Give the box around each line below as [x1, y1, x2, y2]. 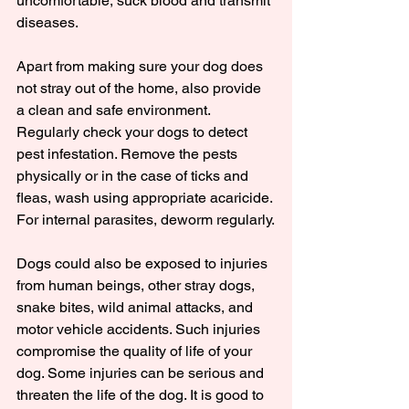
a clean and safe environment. [16, 101, 214, 120]
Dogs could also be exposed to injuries [16, 255, 271, 273]
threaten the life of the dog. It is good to [16, 386, 267, 404]
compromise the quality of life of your [16, 342, 256, 361]
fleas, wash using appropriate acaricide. [16, 189, 276, 207]
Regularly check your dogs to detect [16, 123, 251, 142]
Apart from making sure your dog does [16, 58, 267, 76]
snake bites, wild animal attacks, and [16, 299, 257, 317]
